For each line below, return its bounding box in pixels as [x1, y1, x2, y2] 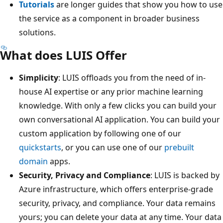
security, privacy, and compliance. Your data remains [19, 197, 216, 209]
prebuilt [164, 141, 194, 153]
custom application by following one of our [19, 127, 181, 139]
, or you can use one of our [61, 141, 164, 153]
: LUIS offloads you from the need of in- [58, 72, 206, 83]
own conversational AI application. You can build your [19, 113, 220, 125]
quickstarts [19, 141, 61, 153]
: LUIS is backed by [150, 169, 220, 181]
